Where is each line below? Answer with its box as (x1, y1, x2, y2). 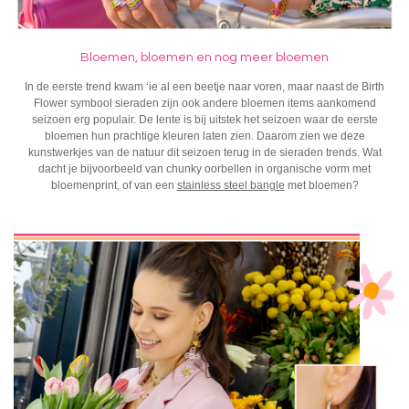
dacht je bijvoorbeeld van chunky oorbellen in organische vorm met (38, 162, 371, 175)
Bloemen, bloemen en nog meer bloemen (80, 51, 329, 65)
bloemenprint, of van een (50, 178, 177, 192)
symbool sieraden (67, 96, 159, 110)
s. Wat (351, 145, 382, 159)
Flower (33, 96, 68, 110)
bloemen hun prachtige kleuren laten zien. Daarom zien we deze (44, 129, 365, 142)
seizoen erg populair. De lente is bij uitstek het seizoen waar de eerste (31, 112, 378, 126)
